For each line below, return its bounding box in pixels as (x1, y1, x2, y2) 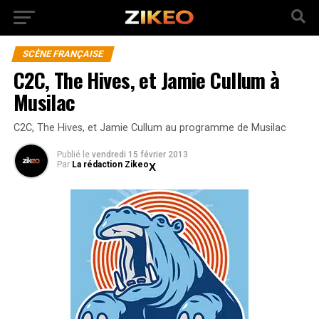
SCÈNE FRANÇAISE (21, 48, 105, 59)
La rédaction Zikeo (71, 159, 149, 169)
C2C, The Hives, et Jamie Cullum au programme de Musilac (13, 122, 286, 134)
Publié (56, 150, 80, 159)
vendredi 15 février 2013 (91, 150, 188, 159)
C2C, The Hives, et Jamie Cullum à (13, 65, 280, 95)
